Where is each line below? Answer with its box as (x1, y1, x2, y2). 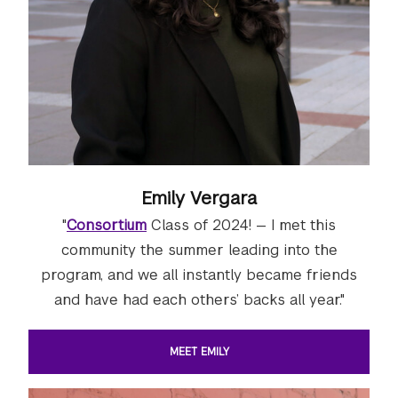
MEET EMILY (169, 344, 229, 359)
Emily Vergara (141, 186, 257, 210)
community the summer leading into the (60, 240, 338, 259)
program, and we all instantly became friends (41, 265, 357, 284)
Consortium (67, 215, 147, 235)
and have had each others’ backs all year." (53, 290, 345, 309)
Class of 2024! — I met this (147, 215, 336, 235)
